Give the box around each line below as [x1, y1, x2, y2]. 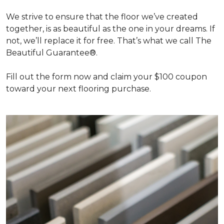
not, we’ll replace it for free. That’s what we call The [6, 36, 211, 45]
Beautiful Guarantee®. [6, 48, 97, 57]
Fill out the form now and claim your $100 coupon [6, 72, 207, 81]
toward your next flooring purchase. [6, 84, 151, 93]
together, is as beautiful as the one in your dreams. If [6, 24, 215, 33]
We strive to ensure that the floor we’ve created [6, 12, 198, 21]
